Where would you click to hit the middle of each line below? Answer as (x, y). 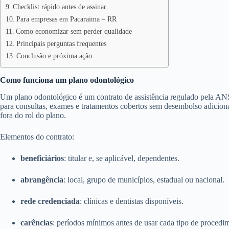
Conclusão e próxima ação (54, 56)
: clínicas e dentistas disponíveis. (132, 201)
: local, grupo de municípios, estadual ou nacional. (144, 179)
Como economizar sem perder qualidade (74, 31)
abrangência (42, 179)
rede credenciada (50, 201)
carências (37, 222)
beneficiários (42, 158)
